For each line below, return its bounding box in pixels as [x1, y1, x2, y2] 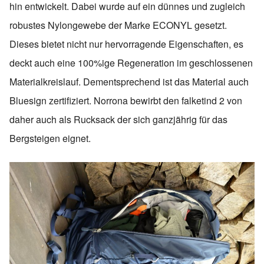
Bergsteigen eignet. [9, 131, 91, 145]
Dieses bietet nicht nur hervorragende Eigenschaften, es [9, 37, 243, 51]
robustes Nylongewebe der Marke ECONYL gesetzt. [9, 18, 227, 32]
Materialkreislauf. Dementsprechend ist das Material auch [9, 74, 249, 88]
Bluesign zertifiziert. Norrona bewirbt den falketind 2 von [9, 93, 242, 107]
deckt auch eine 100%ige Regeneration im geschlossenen [9, 55, 253, 70]
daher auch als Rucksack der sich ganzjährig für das [9, 112, 227, 126]
